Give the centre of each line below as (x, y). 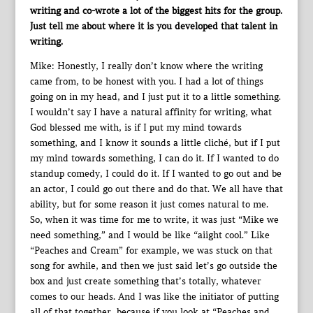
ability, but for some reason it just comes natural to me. (149, 204)
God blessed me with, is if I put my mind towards (136, 128)
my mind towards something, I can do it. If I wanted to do (154, 158)
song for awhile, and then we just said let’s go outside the (153, 266)
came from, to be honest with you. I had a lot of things (146, 81)
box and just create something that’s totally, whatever (145, 281)
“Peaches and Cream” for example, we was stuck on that (151, 250)
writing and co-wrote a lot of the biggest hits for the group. (156, 11)
